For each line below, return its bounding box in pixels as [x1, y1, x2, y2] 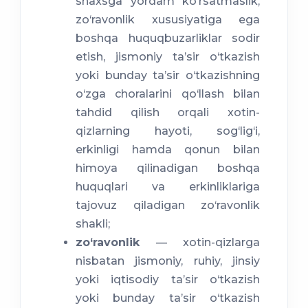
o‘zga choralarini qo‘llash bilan [76, 87, 260, 101]
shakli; [76, 217, 110, 231]
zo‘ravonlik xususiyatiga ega [76, 13, 260, 27]
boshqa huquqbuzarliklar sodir [76, 32, 260, 45]
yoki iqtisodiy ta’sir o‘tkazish [76, 273, 260, 287]
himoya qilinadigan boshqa [76, 162, 260, 175]
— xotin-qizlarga [156, 236, 260, 250]
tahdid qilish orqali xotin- [76, 106, 260, 120]
